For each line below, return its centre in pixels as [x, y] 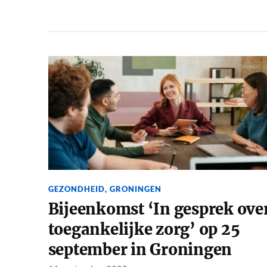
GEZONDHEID [76, 189]
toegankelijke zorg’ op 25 [144, 230]
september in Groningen [140, 250]
